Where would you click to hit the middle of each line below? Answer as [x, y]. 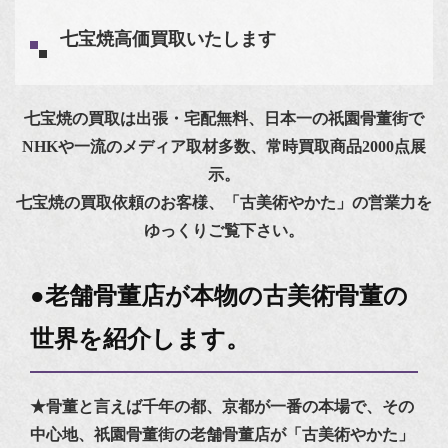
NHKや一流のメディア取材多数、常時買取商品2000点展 [224, 146]
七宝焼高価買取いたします [168, 39]
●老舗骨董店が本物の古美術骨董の [219, 295]
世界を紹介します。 [140, 338]
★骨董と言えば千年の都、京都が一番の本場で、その [222, 406]
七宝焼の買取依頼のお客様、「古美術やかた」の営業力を [224, 202]
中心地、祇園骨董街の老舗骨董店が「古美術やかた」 [222, 434]
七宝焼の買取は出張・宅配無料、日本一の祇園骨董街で [224, 118]
